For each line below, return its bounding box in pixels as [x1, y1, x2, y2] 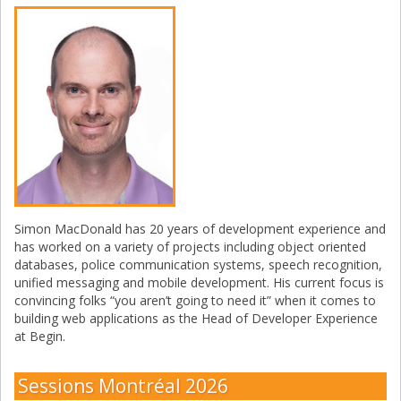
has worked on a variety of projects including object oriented [14, 238, 366, 256]
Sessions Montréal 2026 [18, 373, 228, 399]
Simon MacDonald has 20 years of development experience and [14, 220, 386, 238]
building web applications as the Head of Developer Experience [14, 310, 378, 328]
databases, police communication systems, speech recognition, [14, 256, 382, 274]
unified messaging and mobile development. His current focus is [14, 274, 384, 292]
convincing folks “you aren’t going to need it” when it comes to [14, 292, 376, 310]
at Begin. [14, 328, 65, 346]
